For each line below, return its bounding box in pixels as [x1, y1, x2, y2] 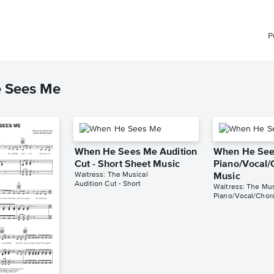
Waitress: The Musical [74, 171, 148, 179]
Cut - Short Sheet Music [74, 160, 180, 169]
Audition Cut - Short [74, 180, 141, 188]
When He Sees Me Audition [74, 147, 197, 157]
